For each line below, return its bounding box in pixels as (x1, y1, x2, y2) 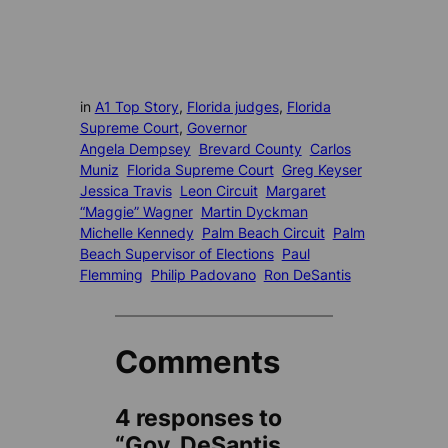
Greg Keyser (281, 161, 362, 179)
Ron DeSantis (263, 266, 351, 284)
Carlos (309, 140, 351, 158)
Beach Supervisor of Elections (79, 245, 274, 263)
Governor (186, 119, 247, 137)
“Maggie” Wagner (79, 203, 193, 221)
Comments (115, 342, 281, 380)
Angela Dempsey (79, 140, 191, 158)
